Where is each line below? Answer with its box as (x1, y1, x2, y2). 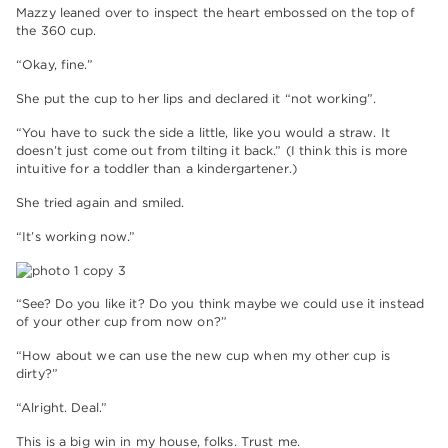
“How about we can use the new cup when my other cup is (16, 348, 390, 364)
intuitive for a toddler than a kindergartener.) (16, 161, 297, 177)
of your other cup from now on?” (16, 314, 227, 330)
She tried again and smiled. (16, 195, 185, 211)
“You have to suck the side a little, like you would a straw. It (16, 125, 390, 141)
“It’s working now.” (16, 229, 136, 245)
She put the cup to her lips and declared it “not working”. (16, 91, 377, 107)
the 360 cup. (16, 23, 97, 39)
